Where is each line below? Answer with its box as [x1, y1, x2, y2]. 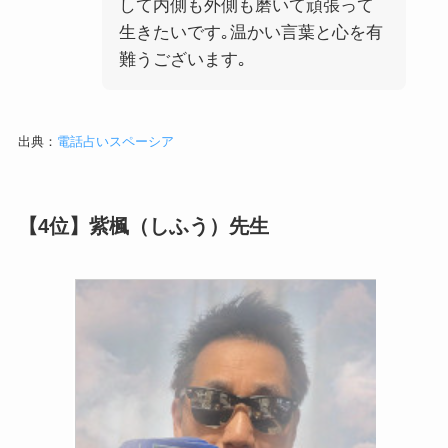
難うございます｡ [118, 49, 247, 69]
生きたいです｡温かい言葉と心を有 [118, 22, 383, 42]
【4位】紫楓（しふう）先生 [17, 214, 269, 237]
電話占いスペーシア [56, 133, 174, 149]
